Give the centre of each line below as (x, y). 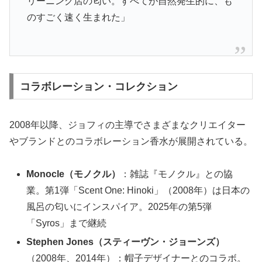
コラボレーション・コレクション (99, 86)
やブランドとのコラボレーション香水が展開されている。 (131, 141)
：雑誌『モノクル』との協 (177, 174)
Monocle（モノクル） (74, 174)
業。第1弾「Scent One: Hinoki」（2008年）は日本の (138, 191)
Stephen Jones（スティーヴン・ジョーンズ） (126, 242)
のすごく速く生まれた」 (78, 17)
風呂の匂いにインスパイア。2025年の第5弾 (119, 207)
